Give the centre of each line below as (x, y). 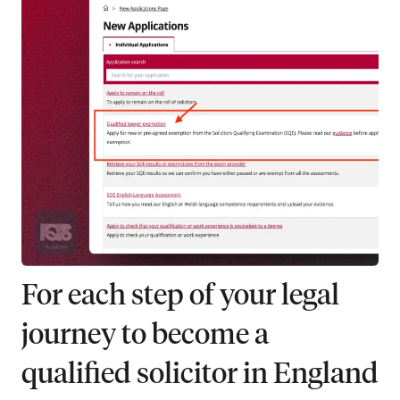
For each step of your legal (180, 296)
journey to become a (145, 335)
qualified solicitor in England (200, 375)
